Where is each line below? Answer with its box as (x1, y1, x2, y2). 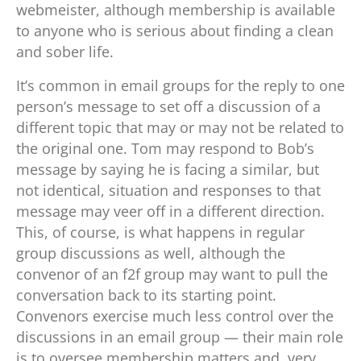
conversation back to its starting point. (16, 285, 276, 305)
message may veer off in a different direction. (16, 201, 325, 222)
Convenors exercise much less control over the (16, 306, 334, 326)
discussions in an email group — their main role (16, 327, 343, 347)
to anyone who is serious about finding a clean (16, 21, 334, 41)
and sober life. (16, 42, 114, 62)
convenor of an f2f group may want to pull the (16, 264, 328, 284)
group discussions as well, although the (16, 243, 285, 263)
